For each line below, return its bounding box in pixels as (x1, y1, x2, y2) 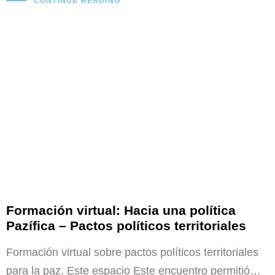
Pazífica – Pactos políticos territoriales (6, 218, 246, 233)
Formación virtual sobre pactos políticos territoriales (6, 246, 258, 258)
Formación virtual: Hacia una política (6, 203, 236, 217)
